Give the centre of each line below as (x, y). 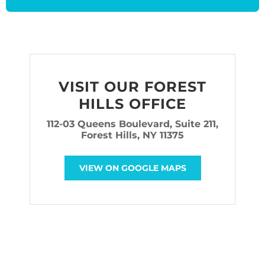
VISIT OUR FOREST (132, 86)
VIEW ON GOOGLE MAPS (132, 168)
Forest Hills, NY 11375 (132, 135)
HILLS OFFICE (132, 104)
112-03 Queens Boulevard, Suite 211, (132, 124)
